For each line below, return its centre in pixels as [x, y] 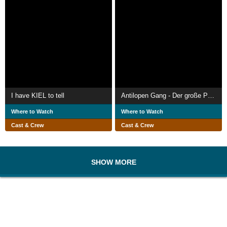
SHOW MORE [113, 162]
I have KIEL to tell [38, 95]
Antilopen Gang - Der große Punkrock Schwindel [211, 95]
